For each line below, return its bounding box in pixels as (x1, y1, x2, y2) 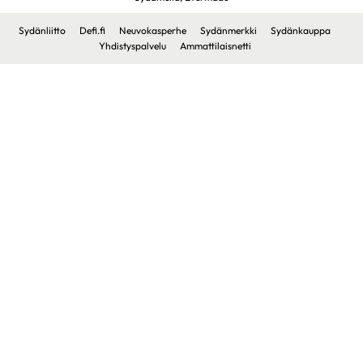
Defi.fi (79, 24, 105, 37)
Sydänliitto (19, 24, 66, 37)
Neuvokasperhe (119, 24, 186, 37)
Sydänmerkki (200, 24, 257, 37)
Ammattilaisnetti (179, 40, 251, 53)
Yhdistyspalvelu (98, 40, 166, 53)
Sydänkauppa (271, 24, 331, 37)
